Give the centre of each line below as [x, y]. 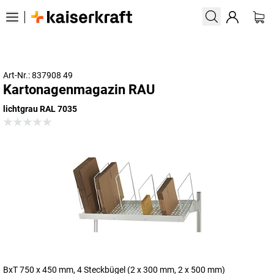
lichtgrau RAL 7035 [40, 109]
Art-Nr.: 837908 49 [38, 75]
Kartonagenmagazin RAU [79, 90]
